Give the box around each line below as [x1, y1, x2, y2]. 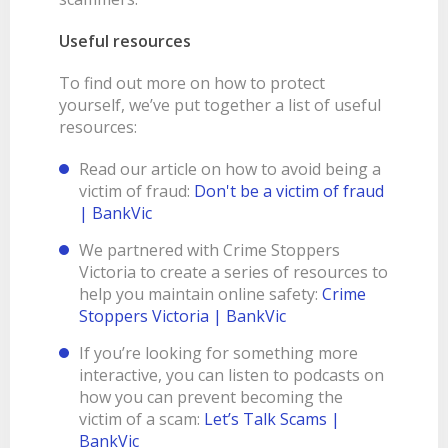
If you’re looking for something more [79, 342, 359, 364]
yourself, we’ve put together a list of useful [59, 94, 382, 116]
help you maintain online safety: [79, 283, 323, 305]
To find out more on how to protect [59, 72, 326, 94]
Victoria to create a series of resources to [79, 261, 389, 283]
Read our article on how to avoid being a [79, 158, 382, 180]
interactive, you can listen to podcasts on [79, 364, 385, 386]
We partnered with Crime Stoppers [79, 239, 341, 261]
